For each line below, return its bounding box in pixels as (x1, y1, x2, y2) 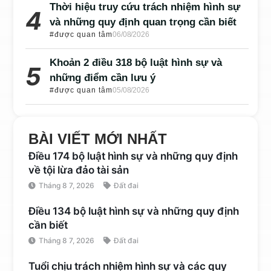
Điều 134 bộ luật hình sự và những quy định (28, 205, 240, 218)
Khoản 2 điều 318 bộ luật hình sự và (50, 57, 223, 69)
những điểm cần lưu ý (50, 72, 156, 84)
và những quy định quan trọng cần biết (50, 16, 237, 28)
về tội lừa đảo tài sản (28, 164, 129, 177)
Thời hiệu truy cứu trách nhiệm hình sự (50, 1, 241, 13)
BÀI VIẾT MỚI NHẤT (28, 131, 168, 148)
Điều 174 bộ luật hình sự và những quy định (28, 150, 238, 163)
